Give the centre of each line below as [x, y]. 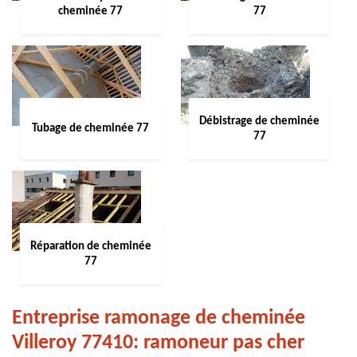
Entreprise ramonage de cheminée [159, 318]
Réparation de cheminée [90, 246]
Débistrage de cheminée [259, 121]
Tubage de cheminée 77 [91, 129]
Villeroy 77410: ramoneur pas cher [158, 343]
